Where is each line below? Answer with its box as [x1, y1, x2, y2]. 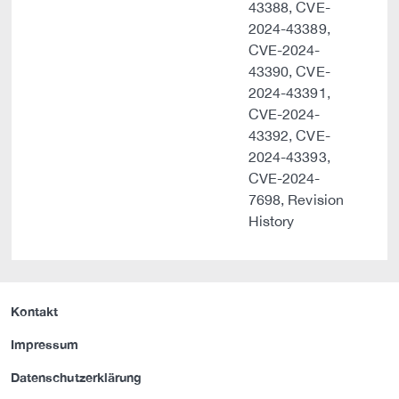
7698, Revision [248, 191, 344, 208]
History [248, 213, 295, 229]
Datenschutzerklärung [11, 370, 142, 386]
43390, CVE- [248, 63, 330, 79]
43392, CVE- [248, 127, 330, 143]
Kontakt [11, 304, 59, 320]
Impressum [11, 337, 79, 353]
